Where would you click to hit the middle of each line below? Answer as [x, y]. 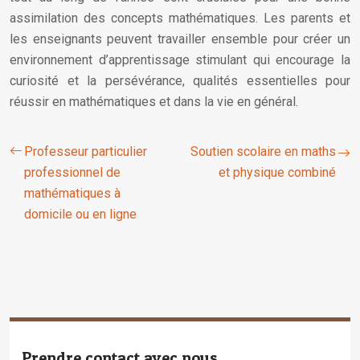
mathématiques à [72, 193]
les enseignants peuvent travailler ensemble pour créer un [180, 39]
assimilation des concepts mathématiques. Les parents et [180, 18]
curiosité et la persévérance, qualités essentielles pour [180, 81]
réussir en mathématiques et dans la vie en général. [154, 102]
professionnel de [72, 172]
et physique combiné [277, 172]
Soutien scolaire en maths [263, 151]
